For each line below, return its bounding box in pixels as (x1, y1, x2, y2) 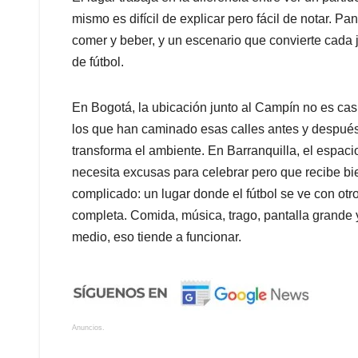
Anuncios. (72, 324, 105, 332)
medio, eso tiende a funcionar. (72, 230, 241, 245)
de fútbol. (72, 55, 124, 70)
